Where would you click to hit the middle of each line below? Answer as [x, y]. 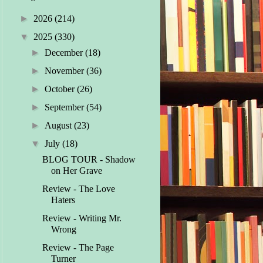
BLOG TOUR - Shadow [89, 160]
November [65, 71]
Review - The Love [79, 189]
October [60, 89]
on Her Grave [77, 171]
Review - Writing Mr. [82, 218]
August [59, 126]
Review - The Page [78, 248]
